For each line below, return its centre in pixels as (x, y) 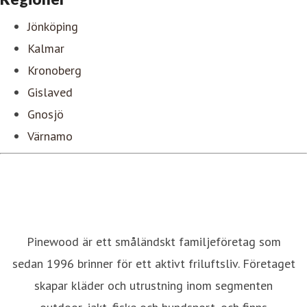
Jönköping (53, 26)
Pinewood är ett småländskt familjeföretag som (153, 241)
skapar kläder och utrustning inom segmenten (153, 285)
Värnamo (50, 136)
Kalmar (46, 48)
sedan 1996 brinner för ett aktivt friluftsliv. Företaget (153, 263)
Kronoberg (54, 70)
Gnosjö (46, 114)
